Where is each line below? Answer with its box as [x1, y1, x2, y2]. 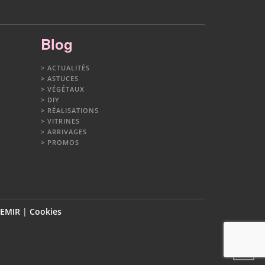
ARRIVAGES [47, 127, 87, 136]
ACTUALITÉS [47, 63, 90, 72]
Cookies [30, 205, 62, 217]
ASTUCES [47, 73, 79, 83]
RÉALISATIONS [47, 105, 99, 115]
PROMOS [47, 137, 79, 147]
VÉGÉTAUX [47, 84, 85, 93]
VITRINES [47, 116, 80, 125]
